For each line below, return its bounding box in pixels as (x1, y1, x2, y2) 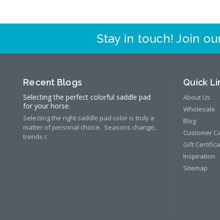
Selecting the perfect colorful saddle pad (23, 92, 151, 102)
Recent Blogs (23, 77, 82, 87)
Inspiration (183, 152, 215, 161)
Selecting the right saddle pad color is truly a (23, 113, 154, 122)
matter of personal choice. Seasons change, (23, 123, 156, 132)
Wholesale (183, 105, 215, 113)
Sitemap (183, 164, 208, 172)
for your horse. (23, 101, 70, 110)
